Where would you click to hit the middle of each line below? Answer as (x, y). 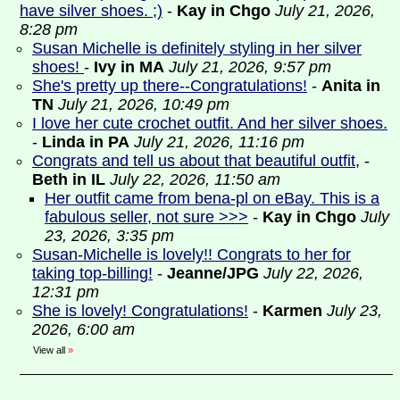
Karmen (292, 311)
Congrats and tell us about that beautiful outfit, (196, 161)
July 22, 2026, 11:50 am (195, 179)
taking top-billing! (92, 273)
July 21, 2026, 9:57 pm (250, 67)
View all (49, 350)
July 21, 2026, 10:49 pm (144, 104)
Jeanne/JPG (213, 273)
